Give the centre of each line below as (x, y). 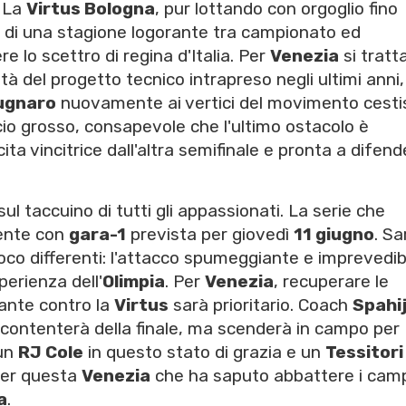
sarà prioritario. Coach (261, 305)
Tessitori (364, 353)
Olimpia (134, 282)
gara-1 (97, 235)
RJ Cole (51, 353)
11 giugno (334, 235)
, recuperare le (331, 282)
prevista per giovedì (210, 235)
